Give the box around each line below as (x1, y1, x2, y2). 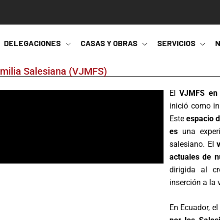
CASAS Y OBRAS (81, 38, 137, 48)
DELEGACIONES (4, 38, 61, 48)
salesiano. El (169, 139, 217, 149)
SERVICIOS (157, 38, 195, 48)
